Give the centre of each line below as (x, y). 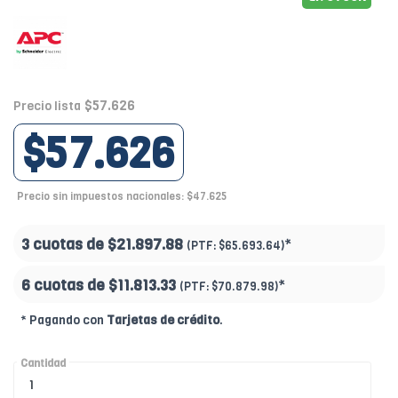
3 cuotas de (64, 245)
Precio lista (47, 107)
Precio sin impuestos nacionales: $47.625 (122, 197)
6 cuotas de (65, 286)
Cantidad (43, 364)
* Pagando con (64, 321)
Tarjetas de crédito (163, 321)
